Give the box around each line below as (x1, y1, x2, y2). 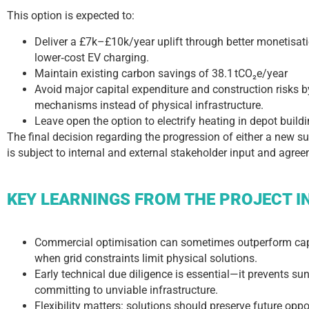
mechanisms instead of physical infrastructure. (34, 98, 263, 112)
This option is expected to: (7, 9, 134, 23)
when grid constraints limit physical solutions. (34, 251, 257, 265)
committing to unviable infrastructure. (34, 283, 218, 297)
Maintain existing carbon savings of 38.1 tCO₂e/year (34, 66, 288, 80)
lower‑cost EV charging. (34, 50, 149, 64)
